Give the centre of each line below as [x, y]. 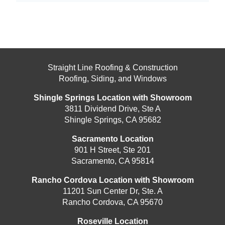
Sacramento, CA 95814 [113, 161]
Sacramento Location [113, 139]
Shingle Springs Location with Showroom [113, 97]
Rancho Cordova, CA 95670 [113, 202]
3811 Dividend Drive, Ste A [113, 108]
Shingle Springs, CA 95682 [113, 120]
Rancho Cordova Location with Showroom [113, 180]
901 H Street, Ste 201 [113, 150]
